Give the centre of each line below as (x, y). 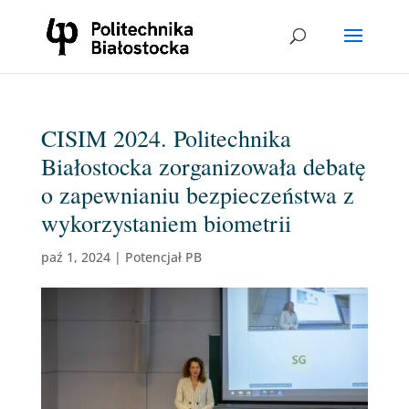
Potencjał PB (163, 257)
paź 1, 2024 (75, 257)
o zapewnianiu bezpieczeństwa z (197, 194)
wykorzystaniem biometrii (166, 223)
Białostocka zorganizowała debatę (203, 166)
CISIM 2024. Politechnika (166, 138)
